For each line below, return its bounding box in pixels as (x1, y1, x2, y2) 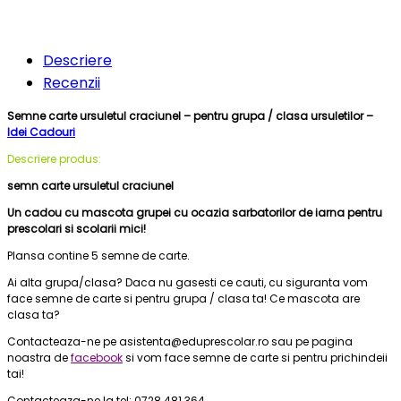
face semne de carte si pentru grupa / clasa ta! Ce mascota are (7, 290, 360, 306)
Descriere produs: (7, 150, 101, 166)
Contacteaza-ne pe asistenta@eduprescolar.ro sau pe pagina (7, 333, 353, 349)
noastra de (7, 349, 71, 365)
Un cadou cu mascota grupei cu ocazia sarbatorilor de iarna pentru (7, 204, 382, 220)
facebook (71, 349, 123, 365)
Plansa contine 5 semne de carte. (7, 247, 190, 263)
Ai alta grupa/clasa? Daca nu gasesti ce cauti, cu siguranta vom (7, 274, 368, 290)
